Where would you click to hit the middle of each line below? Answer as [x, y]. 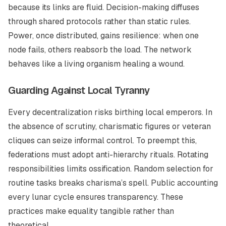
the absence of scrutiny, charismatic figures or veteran [109, 126]
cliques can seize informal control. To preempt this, [102, 140]
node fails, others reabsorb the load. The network [100, 50]
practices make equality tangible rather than [91, 211]
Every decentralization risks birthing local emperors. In [110, 112]
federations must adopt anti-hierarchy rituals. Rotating [108, 155]
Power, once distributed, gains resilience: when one [103, 36]
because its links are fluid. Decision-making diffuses [104, 7]
